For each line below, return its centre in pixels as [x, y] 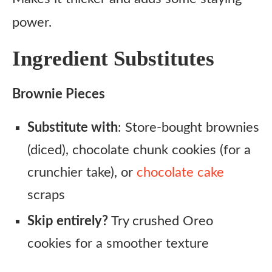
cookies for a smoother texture [118, 243]
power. [32, 22]
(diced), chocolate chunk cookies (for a [139, 150]
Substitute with [73, 127]
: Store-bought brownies [189, 127]
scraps [46, 195]
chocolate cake [180, 172]
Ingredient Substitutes [113, 59]
